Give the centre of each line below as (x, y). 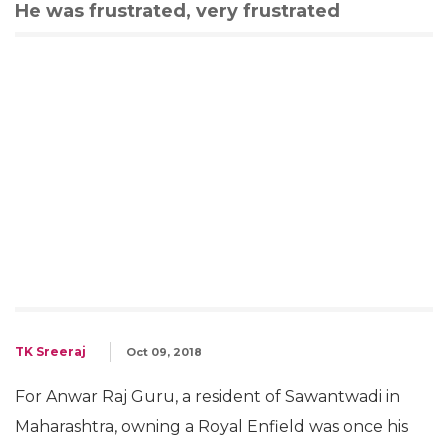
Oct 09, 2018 (164, 352)
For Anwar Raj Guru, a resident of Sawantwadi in (207, 396)
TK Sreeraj (50, 351)
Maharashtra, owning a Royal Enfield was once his (211, 426)
